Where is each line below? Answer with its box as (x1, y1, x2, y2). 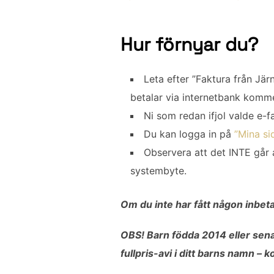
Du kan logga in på (144, 128, 234, 141)
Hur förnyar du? (120, 32, 258, 57)
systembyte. (130, 165, 187, 177)
